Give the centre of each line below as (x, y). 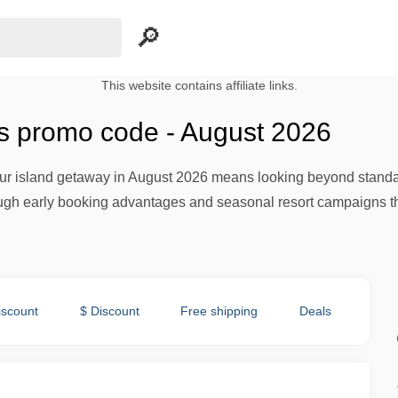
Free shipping (219, 311)
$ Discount (109, 311)
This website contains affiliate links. (199, 86)
